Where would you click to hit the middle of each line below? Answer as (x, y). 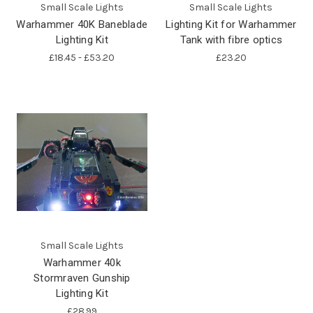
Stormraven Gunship (82, 278)
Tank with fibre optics (231, 39)
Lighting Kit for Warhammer (231, 24)
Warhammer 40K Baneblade (82, 24)
